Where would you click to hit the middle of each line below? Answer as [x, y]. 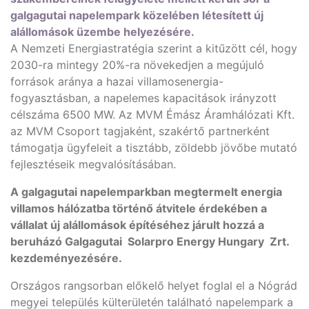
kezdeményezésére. [66, 258]
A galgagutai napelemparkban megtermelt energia [146, 192]
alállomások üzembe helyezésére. [102, 32]
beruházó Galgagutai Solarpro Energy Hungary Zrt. [150, 241]
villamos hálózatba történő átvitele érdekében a [139, 208]
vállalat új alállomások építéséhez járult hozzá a [137, 225]
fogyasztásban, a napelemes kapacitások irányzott [143, 98]
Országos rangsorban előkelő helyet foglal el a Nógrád [154, 286]
